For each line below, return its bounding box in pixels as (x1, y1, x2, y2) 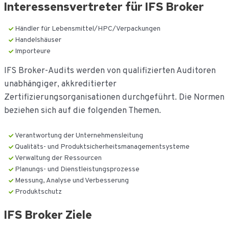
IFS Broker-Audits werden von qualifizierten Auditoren (4, 65, 216, 77)
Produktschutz (14, 187, 62, 196)
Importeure (14, 47, 51, 56)
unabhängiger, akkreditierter (4, 79, 117, 90)
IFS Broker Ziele (4, 207, 92, 222)
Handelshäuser (14, 36, 61, 45)
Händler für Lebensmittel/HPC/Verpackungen (14, 25, 161, 34)
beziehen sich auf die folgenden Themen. (4, 105, 161, 117)
